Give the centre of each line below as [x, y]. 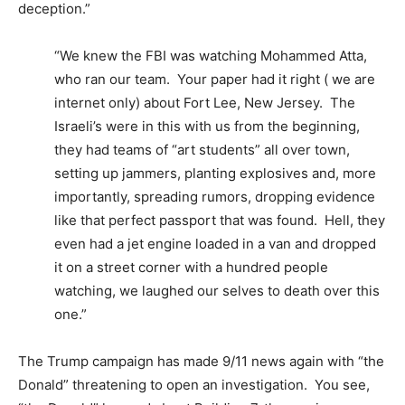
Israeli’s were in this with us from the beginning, [207, 126]
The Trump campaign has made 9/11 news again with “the [201, 361]
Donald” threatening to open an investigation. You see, [194, 384]
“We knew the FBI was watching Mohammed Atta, [211, 55]
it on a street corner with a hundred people [191, 267]
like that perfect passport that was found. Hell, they [220, 220]
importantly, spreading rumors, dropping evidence [215, 196]
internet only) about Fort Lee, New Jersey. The [205, 102]
